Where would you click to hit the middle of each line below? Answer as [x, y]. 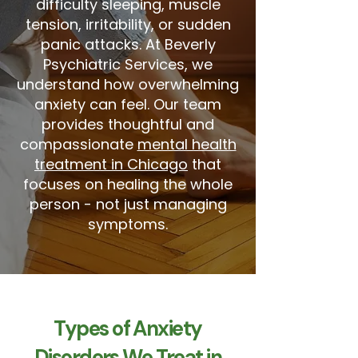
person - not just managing [128, 204]
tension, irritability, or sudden [128, 24]
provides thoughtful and [128, 124]
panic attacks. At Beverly [128, 44]
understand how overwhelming [128, 84]
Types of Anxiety [128, 328]
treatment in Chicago [111, 164]
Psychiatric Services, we [128, 64]
